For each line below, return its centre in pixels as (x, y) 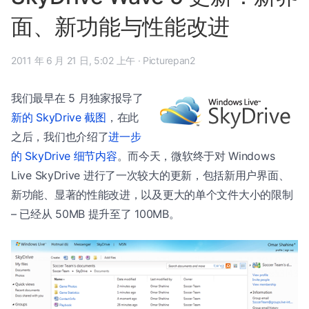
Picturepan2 (169, 60)
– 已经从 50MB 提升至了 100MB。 (96, 214)
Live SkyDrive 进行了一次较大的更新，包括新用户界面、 (150, 175)
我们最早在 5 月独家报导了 (77, 98)
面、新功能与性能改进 (121, 27)
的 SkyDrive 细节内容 (64, 156)
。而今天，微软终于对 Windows (196, 156)
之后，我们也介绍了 (60, 137)
